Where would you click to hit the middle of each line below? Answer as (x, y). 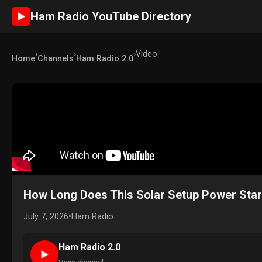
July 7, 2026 (46, 217)
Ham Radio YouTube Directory (111, 16)
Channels (56, 59)
